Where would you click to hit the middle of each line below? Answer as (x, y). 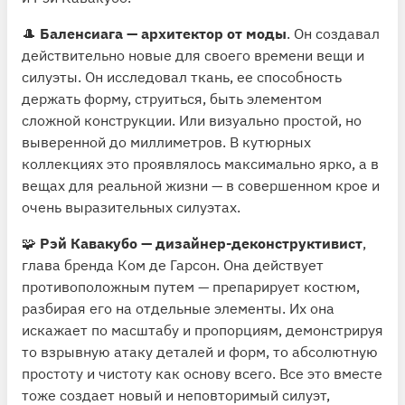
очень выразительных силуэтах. (131, 207)
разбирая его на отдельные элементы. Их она (178, 308)
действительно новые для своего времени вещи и (193, 55)
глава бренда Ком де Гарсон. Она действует (173, 264)
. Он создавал (333, 33)
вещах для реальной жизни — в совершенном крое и (201, 185)
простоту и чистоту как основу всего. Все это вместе (202, 373)
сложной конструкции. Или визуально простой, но (192, 120)
